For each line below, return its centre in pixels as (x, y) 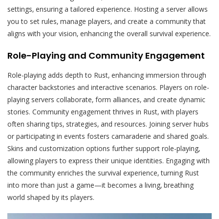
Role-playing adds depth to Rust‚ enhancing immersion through (107, 75)
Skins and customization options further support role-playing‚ (104, 148)
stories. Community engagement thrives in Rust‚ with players (103, 111)
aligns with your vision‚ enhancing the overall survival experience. (109, 33)
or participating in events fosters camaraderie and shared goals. (108, 136)
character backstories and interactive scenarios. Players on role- (108, 87)
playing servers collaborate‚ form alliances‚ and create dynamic (106, 99)
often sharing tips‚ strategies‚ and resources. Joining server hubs (108, 124)
